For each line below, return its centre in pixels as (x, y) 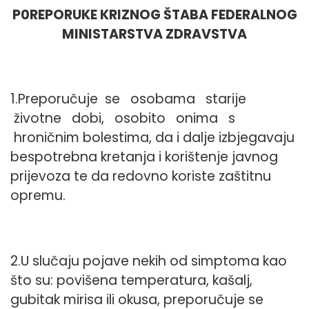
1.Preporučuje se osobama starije (130, 99)
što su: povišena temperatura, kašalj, (131, 280)
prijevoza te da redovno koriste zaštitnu (141, 177)
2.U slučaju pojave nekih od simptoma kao (149, 261)
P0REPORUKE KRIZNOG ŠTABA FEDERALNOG (154, 14)
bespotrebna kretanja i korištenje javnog (144, 157)
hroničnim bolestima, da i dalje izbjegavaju (152, 138)
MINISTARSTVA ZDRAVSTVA (154, 34)
